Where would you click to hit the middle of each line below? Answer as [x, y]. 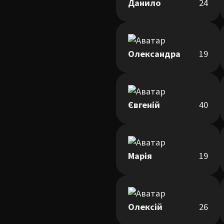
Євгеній [144, 105]
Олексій [145, 207]
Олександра [154, 54]
